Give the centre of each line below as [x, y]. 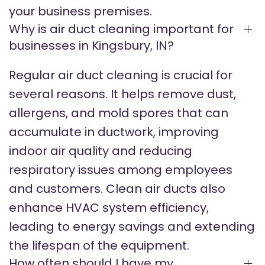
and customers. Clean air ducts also [117, 189]
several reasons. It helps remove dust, [122, 94]
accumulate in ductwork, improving [114, 132]
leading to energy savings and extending [132, 227]
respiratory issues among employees [121, 170]
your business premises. [80, 12]
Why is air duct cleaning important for [121, 29]
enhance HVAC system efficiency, [109, 208]
